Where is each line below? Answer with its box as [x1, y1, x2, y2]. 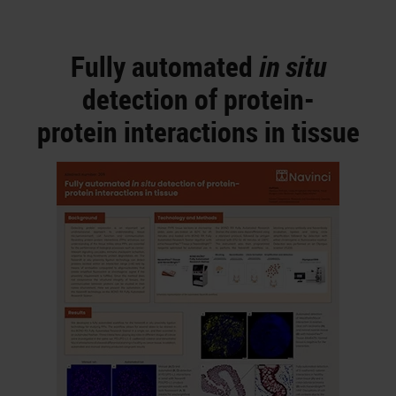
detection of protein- [81, 80, 315, 118]
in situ [258, 47, 326, 85]
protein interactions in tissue [36, 112, 360, 150]
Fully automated [70, 47, 259, 85]
